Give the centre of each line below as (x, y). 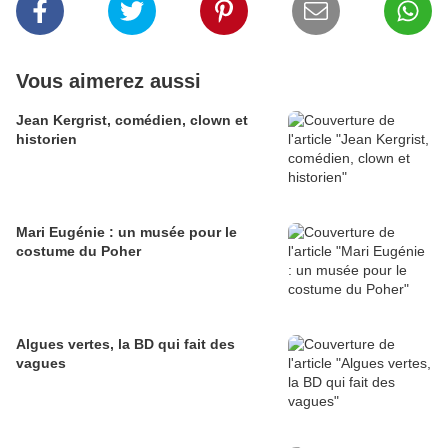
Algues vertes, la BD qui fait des (125, 344)
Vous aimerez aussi (108, 81)
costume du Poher (78, 251)
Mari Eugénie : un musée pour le (126, 232)
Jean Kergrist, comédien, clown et (132, 120)
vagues (41, 363)
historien (46, 139)
